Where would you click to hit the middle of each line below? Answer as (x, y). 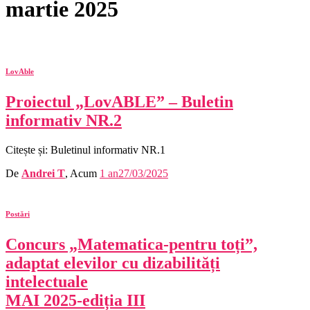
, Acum (82, 173)
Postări (18, 213)
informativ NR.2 (64, 120)
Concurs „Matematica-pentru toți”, (131, 244)
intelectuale (47, 281)
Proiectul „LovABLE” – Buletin (119, 101)
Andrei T (43, 173)
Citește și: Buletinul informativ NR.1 (85, 149)
